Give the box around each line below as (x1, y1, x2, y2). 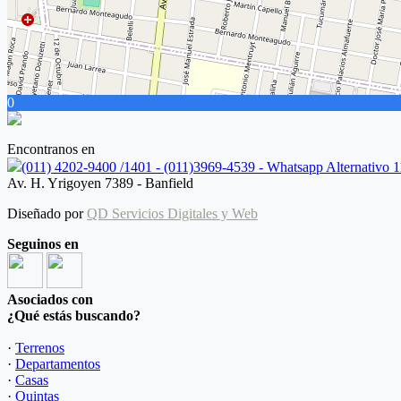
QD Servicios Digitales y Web (87, 206, 258, 221)
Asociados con (7, 292, 93, 307)
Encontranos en (7, 141, 95, 157)
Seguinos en (7, 236, 79, 252)
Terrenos (15, 340, 64, 355)
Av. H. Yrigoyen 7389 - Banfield (7, 175, 193, 191)
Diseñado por (7, 206, 87, 221)
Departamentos (15, 356, 100, 371)
